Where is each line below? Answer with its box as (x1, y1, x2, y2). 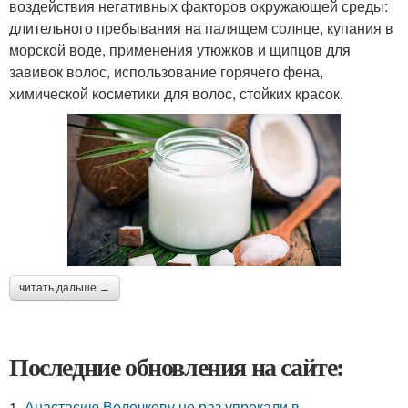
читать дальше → (19, 280, 110, 294)
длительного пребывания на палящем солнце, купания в (9, 16, 393, 38)
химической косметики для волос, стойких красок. (9, 82, 343, 104)
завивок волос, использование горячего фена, (9, 60, 323, 82)
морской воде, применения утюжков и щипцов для (9, 38, 351, 60)
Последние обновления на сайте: (9, 347, 344, 385)
